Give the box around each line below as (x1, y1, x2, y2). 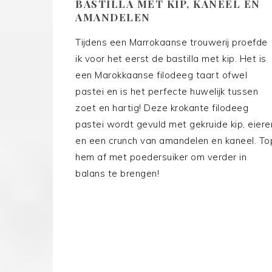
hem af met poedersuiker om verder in (75, 151, 246, 163)
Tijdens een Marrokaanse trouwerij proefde (75, 36, 268, 49)
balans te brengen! (75, 168, 159, 180)
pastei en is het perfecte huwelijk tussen (75, 86, 258, 98)
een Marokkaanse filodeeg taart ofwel (75, 69, 247, 81)
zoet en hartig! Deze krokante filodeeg (75, 102, 248, 114)
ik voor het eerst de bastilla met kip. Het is (75, 53, 267, 65)
